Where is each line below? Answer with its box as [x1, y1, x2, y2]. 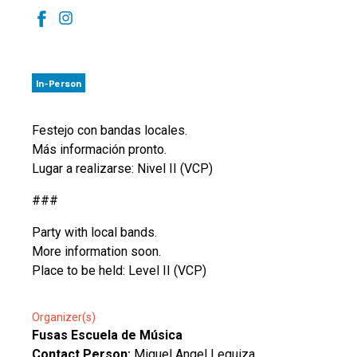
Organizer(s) [32, 311, 96, 324]
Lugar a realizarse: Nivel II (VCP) [32, 161, 213, 176]
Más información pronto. [32, 142, 167, 157]
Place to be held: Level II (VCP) [32, 263, 206, 278]
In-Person [36, 77, 81, 88]
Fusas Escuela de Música [32, 328, 182, 343]
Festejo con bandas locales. [32, 123, 187, 138]
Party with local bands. [32, 225, 157, 240]
